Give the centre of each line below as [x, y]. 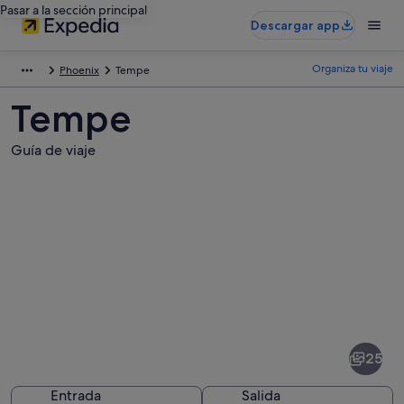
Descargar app [295, 25]
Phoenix [79, 70]
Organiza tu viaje [353, 69]
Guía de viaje [53, 150]
